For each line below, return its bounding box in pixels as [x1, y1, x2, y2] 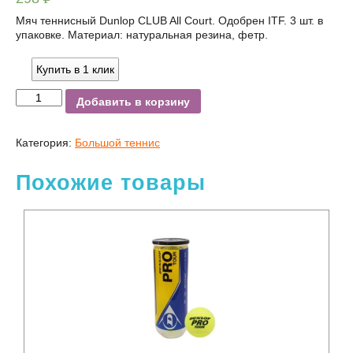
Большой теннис [75, 136, 160, 150]
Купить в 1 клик [36, 62, 114, 76]
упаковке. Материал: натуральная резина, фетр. [16, 28, 268, 41]
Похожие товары [16, 171, 206, 195]
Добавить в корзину [76, 95, 190, 108]
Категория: [16, 136, 75, 150]
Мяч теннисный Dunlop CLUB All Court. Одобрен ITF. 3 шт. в [16, 13, 323, 27]
